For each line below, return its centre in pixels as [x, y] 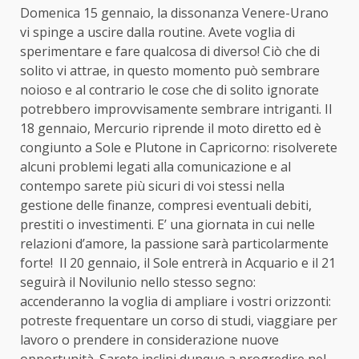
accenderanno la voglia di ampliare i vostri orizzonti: [175, 301]
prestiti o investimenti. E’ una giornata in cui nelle [167, 224]
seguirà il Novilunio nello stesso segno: [138, 282]
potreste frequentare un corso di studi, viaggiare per [179, 320]
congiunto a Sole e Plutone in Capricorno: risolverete [179, 147]
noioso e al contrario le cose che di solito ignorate [169, 89]
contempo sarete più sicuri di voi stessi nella [152, 186]
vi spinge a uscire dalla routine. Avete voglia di [157, 32]
